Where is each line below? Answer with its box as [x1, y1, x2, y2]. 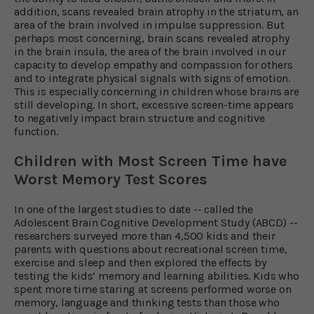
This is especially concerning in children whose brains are [14, 84, 299, 98]
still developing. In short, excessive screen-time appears [14, 97, 294, 111]
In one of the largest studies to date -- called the [14, 202, 253, 216]
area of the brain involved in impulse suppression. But [14, 18, 285, 32]
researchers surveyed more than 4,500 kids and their [14, 228, 275, 243]
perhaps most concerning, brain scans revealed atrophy [14, 31, 289, 45]
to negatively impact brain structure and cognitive [14, 111, 265, 125]
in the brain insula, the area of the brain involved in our [14, 44, 286, 58]
